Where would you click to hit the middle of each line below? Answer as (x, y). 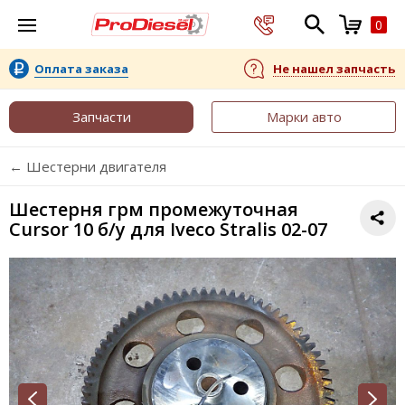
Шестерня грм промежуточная (154, 209)
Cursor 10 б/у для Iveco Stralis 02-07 (168, 229)
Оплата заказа (81, 68)
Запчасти (101, 117)
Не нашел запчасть (334, 68)
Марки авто (304, 117)
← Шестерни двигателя (88, 166)
